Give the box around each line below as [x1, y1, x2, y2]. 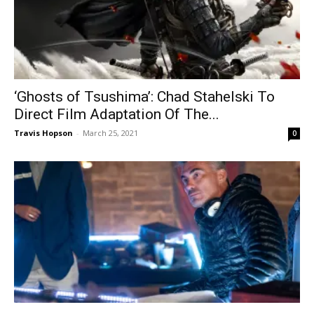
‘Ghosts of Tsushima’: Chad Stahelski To [14, 88, 275, 106]
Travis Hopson [14, 128, 73, 139]
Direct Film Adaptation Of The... [14, 106, 219, 123]
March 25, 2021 [83, 128, 138, 139]
